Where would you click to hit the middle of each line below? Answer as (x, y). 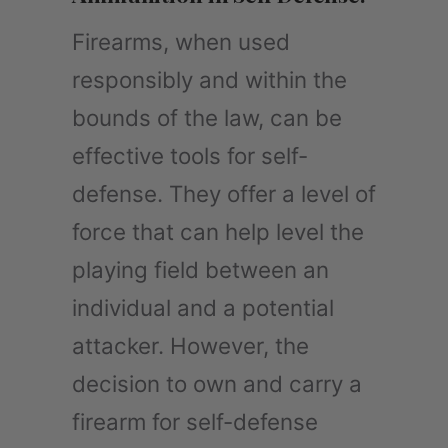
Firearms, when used (181, 41)
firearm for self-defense (195, 421)
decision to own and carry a (217, 383)
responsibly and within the (209, 79)
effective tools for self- (190, 155)
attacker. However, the (190, 345)
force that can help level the (218, 231)
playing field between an (200, 269)
